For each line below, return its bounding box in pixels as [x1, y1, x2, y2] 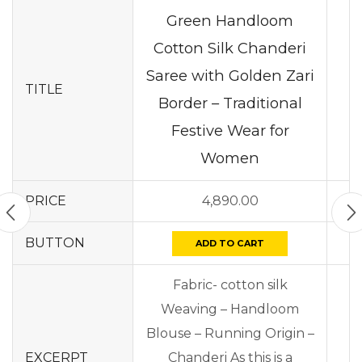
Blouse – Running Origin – [145, 326, 314, 341]
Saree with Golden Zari [145, 66, 314, 85]
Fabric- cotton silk [172, 277, 288, 293]
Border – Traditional [158, 94, 302, 112]
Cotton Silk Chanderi [154, 39, 306, 57]
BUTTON [25, 235, 85, 250]
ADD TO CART [196, 238, 264, 249]
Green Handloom [166, 11, 293, 30]
